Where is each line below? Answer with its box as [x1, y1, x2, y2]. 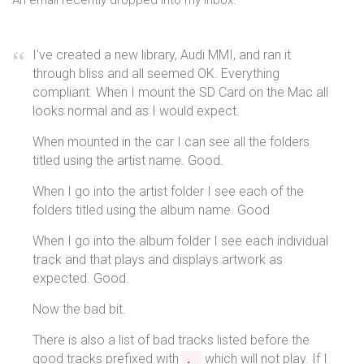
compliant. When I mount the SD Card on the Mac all [32, 84, 328, 100]
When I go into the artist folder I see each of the [32, 184, 304, 199]
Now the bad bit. [32, 301, 126, 317]
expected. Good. [32, 271, 129, 286]
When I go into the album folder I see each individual [32, 233, 328, 249]
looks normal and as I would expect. [32, 103, 240, 119]
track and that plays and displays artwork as [32, 252, 283, 267]
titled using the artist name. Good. [32, 153, 223, 168]
